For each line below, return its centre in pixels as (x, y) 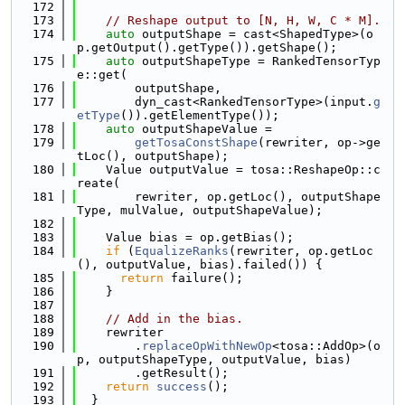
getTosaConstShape (196, 142)
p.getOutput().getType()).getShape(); (207, 47)
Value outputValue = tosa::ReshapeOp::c (229, 170)
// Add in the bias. (174, 319)
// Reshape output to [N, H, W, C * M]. (243, 20)
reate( (99, 183)
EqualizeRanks (182, 251)
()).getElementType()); (200, 115)
